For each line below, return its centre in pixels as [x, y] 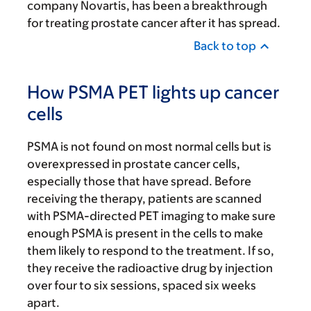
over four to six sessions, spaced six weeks [142, 286]
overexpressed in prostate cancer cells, [134, 164]
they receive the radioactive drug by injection [150, 268]
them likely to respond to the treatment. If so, [151, 251]
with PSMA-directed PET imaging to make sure [151, 216]
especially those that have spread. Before [139, 182]
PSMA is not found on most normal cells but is [149, 147]
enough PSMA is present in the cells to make [145, 234]
